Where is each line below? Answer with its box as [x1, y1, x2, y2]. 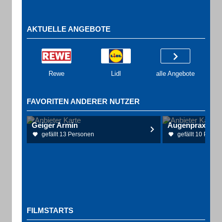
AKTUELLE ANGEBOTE [27, 25, 111, 33]
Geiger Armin [32, 121, 78, 129]
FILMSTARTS [27, 206, 73, 215]
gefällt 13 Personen [42, 131, 94, 138]
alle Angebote [156, 70, 195, 77]
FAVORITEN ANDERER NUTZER [27, 97, 140, 106]
